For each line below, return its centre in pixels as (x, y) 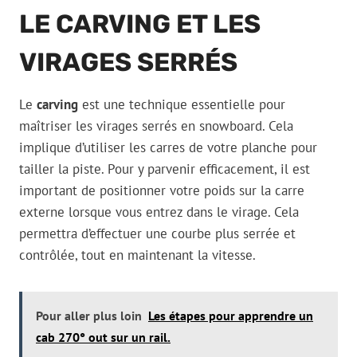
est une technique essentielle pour (182, 105)
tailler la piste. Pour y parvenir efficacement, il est (165, 169)
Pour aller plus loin (89, 316)
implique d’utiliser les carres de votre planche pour (168, 148)
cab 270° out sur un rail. (103, 337)
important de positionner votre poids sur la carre (162, 191)
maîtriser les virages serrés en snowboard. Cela (156, 126)
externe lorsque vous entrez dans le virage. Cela (159, 212)
